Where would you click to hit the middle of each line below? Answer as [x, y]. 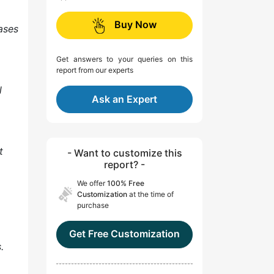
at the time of [150, 194]
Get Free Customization [124, 234]
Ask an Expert [124, 99]
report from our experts [95, 70]
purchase [93, 206]
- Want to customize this [124, 153]
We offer [92, 183]
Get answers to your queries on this [124, 59]
